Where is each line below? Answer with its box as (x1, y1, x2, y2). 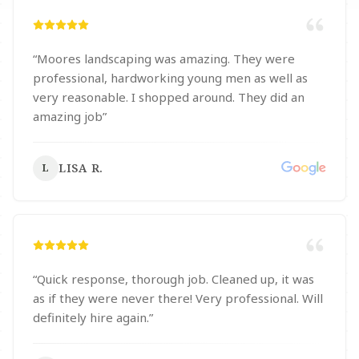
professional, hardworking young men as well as (33, 70, 308, 86)
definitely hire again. (33, 309, 149, 325)
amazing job (33, 108, 103, 124)
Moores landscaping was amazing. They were (37, 50, 295, 67)
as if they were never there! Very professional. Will (33, 290, 323, 306)
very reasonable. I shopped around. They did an (33, 89, 305, 105)
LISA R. (58, 160, 103, 175)
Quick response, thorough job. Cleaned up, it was (37, 271, 314, 287)
